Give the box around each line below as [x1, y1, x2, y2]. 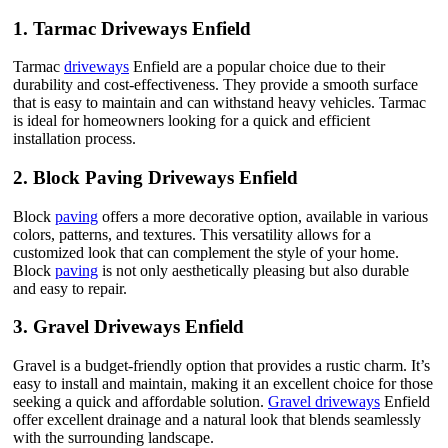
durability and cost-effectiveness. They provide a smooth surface [13, 76, 418, 94]
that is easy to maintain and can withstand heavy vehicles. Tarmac [13, 94, 426, 112]
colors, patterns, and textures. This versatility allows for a [13, 225, 371, 243]
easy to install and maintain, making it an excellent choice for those [13, 375, 433, 393]
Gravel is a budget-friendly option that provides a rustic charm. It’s [13, 357, 430, 375]
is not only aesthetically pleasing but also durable [98, 261, 409, 279]
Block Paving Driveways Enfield [33, 166, 298, 188]
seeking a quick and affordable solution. [13, 393, 268, 411]
